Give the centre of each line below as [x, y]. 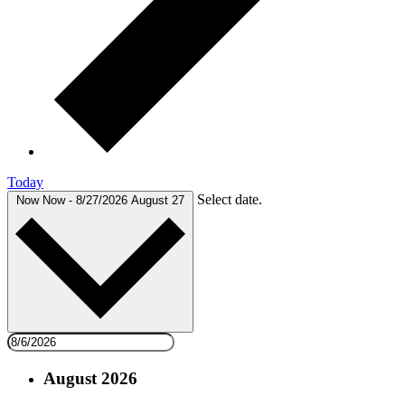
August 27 [158, 200]
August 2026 [90, 378]
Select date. [230, 199]
